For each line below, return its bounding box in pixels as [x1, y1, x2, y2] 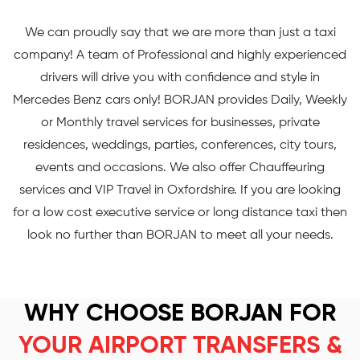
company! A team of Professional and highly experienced [14, 49, 346, 62]
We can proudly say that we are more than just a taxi [24, 27, 336, 39]
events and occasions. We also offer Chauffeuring [35, 162, 325, 174]
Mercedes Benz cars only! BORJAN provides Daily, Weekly [13, 94, 347, 107]
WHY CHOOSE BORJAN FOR [24, 302, 336, 326]
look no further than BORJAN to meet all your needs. [27, 229, 333, 242]
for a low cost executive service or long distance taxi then [13, 207, 347, 219]
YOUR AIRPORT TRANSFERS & [18, 334, 342, 358]
